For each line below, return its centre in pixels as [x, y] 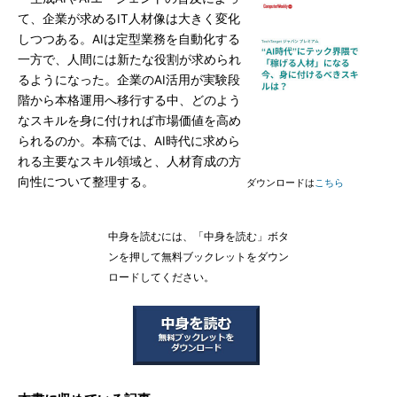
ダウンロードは [280, 183]
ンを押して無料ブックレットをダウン [198, 257]
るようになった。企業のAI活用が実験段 [129, 80]
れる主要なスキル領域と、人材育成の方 [129, 161]
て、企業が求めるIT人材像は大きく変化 [129, 19]
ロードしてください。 [161, 277]
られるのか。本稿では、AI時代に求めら [129, 141]
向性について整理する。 [86, 182]
